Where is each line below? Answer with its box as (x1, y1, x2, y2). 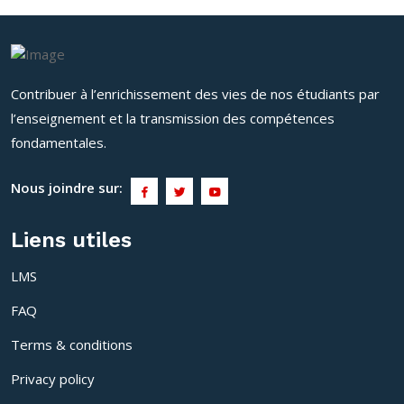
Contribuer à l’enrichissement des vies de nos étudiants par (11, 85, 380, 104)
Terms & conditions (11, 335, 133, 354)
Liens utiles (11, 227, 132, 253)
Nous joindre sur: (11, 179, 123, 197)
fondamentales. (11, 133, 106, 152)
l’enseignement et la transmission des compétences (11, 109, 335, 128)
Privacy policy (11, 370, 95, 389)
